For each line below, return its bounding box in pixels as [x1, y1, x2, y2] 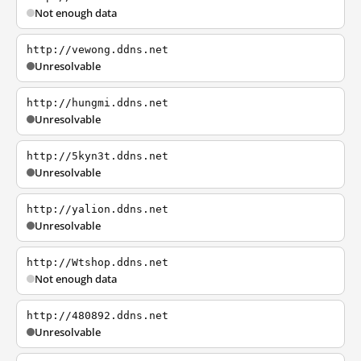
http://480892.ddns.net [27, 309, 168, 322]
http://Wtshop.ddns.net [27, 256, 168, 268]
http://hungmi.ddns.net [27, 97, 168, 109]
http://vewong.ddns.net [27, 44, 168, 56]
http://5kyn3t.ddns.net [27, 150, 168, 162]
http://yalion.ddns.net [27, 203, 168, 215]
